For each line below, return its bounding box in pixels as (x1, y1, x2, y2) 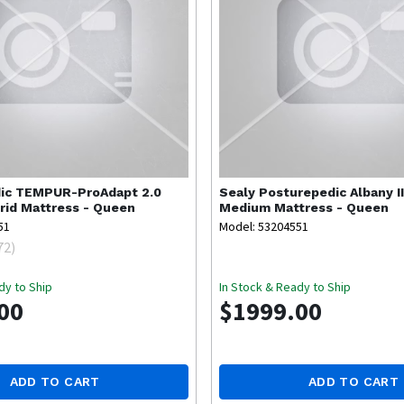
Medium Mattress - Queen (219, 200, 390, 216)
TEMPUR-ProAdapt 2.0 (15, 185, 161, 200)
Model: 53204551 (219, 218, 309, 235)
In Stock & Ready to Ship (219, 279, 352, 296)
